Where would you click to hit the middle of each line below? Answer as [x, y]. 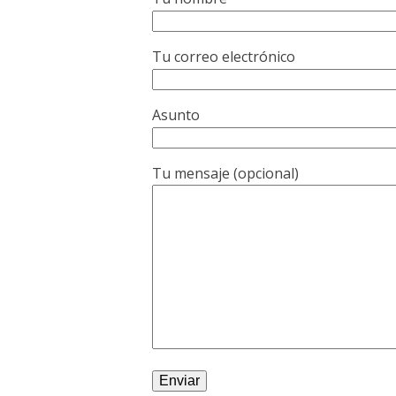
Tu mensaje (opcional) [225, 173]
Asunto [176, 115]
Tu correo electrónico [224, 57]
